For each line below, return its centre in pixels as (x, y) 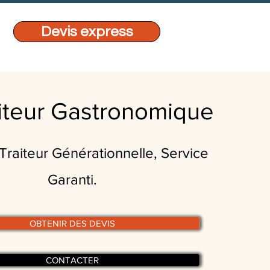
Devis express (87, 32)
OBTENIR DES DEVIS (73, 223)
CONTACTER (73, 260)
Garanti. (72, 179)
